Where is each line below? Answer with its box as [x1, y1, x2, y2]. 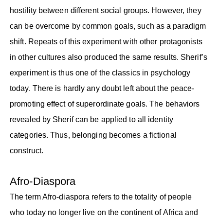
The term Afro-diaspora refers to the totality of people [10, 192, 192, 201]
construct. [10, 146, 43, 155]
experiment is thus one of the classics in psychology [10, 68, 191, 77]
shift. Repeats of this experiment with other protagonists [10, 37, 202, 46]
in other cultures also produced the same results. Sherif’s [10, 53, 207, 61]
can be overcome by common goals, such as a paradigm [10, 21, 206, 30]
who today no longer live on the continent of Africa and [10, 208, 199, 217]
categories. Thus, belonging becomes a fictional [10, 130, 177, 139]
